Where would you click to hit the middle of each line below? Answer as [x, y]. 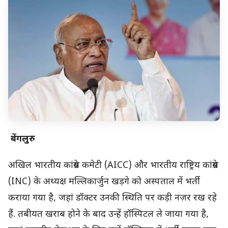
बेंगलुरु [22, 139]
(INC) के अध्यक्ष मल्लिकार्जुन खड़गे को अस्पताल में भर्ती [104, 182]
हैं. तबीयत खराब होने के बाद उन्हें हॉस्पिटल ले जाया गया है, [108, 215]
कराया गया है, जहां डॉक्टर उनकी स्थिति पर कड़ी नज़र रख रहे [112, 198]
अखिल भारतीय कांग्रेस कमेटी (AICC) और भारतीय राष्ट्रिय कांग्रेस [113, 166]
